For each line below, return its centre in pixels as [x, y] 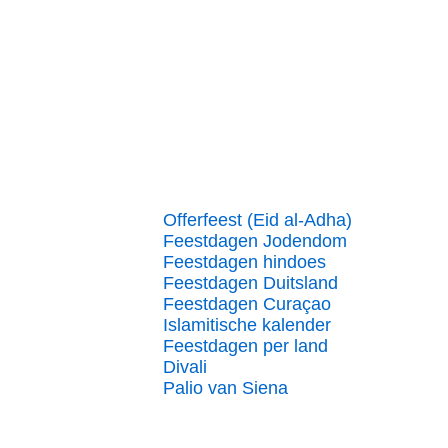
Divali [185, 367]
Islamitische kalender [247, 325]
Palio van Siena [225, 388]
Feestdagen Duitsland [250, 283]
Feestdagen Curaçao [247, 304]
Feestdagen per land [245, 346]
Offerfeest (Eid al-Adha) [257, 220]
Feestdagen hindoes [244, 262]
